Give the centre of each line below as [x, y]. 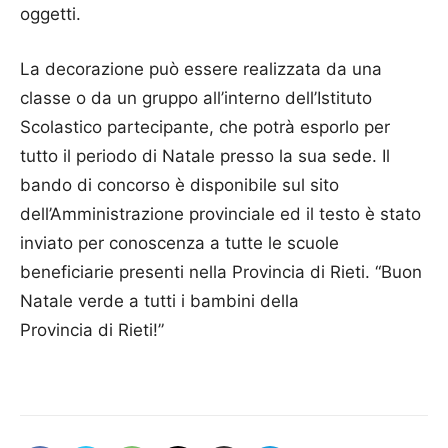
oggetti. [50, 13]
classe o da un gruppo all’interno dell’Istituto [196, 97]
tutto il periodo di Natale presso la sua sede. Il [205, 155]
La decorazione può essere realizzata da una [201, 68]
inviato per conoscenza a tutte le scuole [179, 242]
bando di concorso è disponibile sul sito [179, 184]
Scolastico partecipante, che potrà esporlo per [205, 126]
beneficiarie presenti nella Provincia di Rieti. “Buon [221, 271]
